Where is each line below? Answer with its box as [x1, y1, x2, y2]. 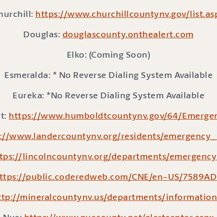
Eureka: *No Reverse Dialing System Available [13, 89, 204, 101]
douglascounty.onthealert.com [62, 28, 194, 40]
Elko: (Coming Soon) [66, 48, 151, 61]
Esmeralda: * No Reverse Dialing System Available [4, 69, 213, 81]
